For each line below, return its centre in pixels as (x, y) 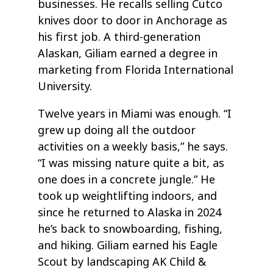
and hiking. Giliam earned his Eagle (128, 246)
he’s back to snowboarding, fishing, (130, 229)
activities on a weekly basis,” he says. (133, 147)
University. (65, 87)
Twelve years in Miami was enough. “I (135, 114)
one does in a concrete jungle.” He (127, 180)
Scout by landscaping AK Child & (122, 262)
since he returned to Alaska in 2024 (130, 213)
